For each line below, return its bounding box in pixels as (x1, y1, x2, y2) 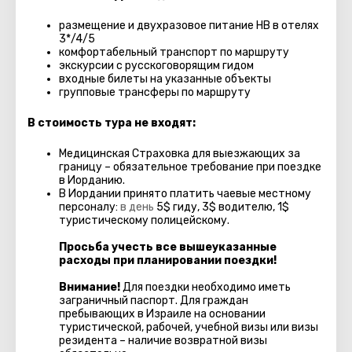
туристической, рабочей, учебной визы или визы (59, 321, 318, 334)
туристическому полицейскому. (59, 214, 229, 227)
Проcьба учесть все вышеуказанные (59, 240, 277, 254)
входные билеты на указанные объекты (59, 72, 271, 86)
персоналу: (59, 200, 120, 214)
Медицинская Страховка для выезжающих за (59, 147, 300, 160)
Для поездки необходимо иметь (120, 280, 291, 294)
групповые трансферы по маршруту (59, 86, 253, 99)
